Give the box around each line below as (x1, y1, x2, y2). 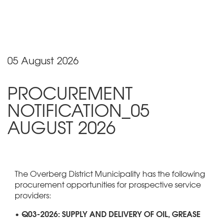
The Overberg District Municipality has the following (15, 167, 205, 179)
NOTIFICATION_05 (7, 96, 149, 122)
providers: (15, 189, 51, 201)
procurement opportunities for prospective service (15, 178, 201, 190)
